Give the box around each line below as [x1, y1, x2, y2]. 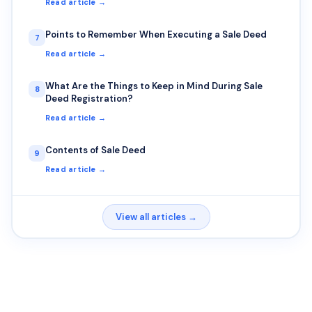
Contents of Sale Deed [45, 144, 146, 157]
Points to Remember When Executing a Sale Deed [45, 29, 267, 41]
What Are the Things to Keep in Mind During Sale [45, 80, 263, 93]
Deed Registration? [45, 93, 133, 105]
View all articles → [115, 210, 197, 223]
